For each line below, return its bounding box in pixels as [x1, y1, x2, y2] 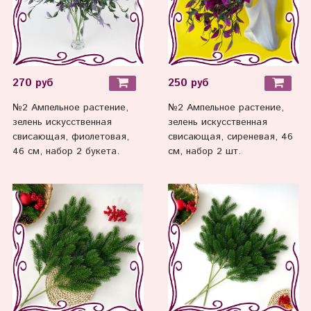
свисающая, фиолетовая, [12, 130, 129, 144]
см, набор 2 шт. [167, 144, 241, 159]
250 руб [167, 75, 209, 91]
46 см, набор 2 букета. [12, 144, 119, 159]
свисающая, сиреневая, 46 [167, 130, 293, 144]
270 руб [12, 75, 53, 91]
